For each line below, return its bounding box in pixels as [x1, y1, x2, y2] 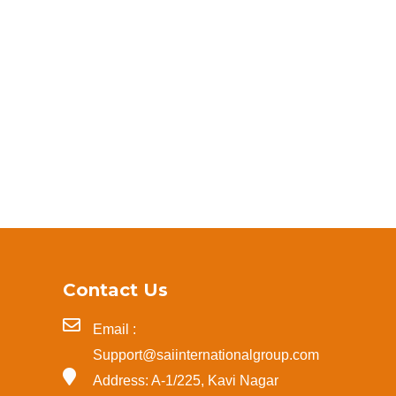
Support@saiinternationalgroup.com [93, 347, 319, 363]
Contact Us [63, 279, 168, 301]
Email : [93, 322, 136, 338]
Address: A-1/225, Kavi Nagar [93, 373, 278, 389]
